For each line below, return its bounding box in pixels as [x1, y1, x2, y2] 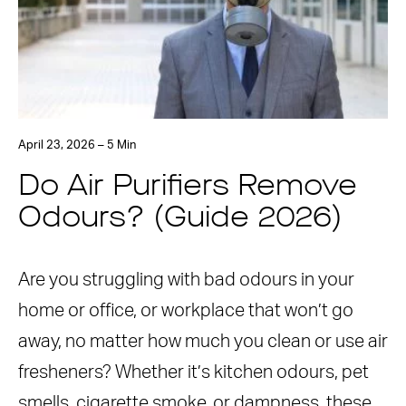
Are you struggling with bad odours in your [18, 271, 354, 289]
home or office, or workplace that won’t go [18, 302, 353, 320]
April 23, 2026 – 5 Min [18, 140, 136, 151]
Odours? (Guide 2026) [18, 205, 343, 234]
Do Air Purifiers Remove [18, 173, 357, 202]
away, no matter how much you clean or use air [18, 333, 388, 351]
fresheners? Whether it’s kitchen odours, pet [18, 363, 369, 382]
